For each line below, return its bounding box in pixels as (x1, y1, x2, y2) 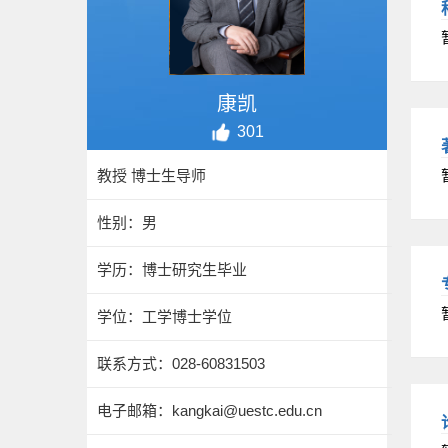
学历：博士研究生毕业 (97, 261, 247, 278)
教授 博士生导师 (97, 167, 206, 184)
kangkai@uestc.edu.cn (172, 402, 322, 419)
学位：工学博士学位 (97, 308, 232, 325)
